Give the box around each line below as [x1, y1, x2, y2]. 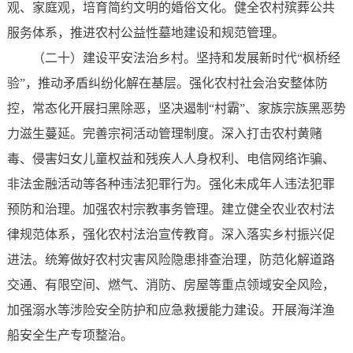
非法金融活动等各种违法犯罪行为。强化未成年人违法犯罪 [6, 177, 335, 191]
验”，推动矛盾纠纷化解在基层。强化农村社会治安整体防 [6, 76, 328, 91]
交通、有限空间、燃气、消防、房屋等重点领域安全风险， [6, 278, 335, 292]
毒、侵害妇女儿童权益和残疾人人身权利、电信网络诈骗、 [6, 152, 335, 166]
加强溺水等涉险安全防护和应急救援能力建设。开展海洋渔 [6, 303, 335, 318]
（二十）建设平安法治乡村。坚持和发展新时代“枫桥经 [32, 51, 340, 65]
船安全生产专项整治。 [6, 329, 133, 343]
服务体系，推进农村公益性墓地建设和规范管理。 [6, 26, 284, 40]
